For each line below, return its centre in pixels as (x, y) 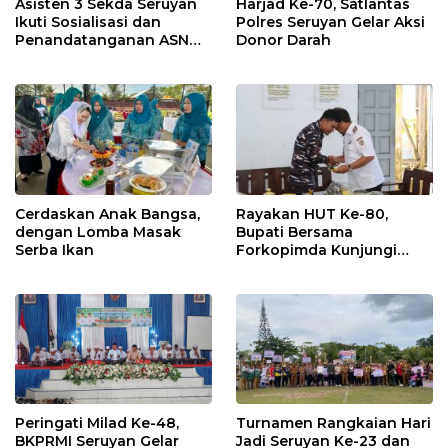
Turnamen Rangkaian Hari (333, 423)
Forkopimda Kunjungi (316, 249)
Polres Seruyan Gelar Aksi (330, 22)
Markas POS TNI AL (306, 267)
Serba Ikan (54, 249)
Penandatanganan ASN (102, 40)
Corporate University (91, 58)
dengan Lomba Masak (98, 231)
